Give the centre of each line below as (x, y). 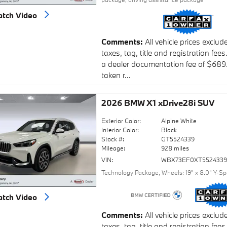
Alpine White (179, 121)
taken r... (116, 75)
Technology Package (130, 173)
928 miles (175, 148)
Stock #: (112, 139)
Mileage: (113, 148)
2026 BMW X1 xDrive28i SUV (158, 103)
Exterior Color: (121, 121)
